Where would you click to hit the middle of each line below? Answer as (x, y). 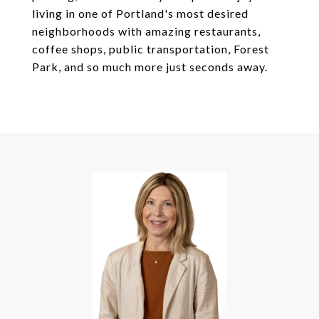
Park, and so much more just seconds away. (150, 67)
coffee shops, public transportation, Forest (151, 49)
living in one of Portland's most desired (140, 13)
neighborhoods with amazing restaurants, (146, 31)
